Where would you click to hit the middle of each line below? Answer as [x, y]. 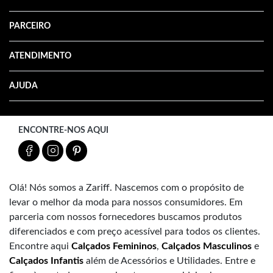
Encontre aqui [40, 246]
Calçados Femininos [114, 246]
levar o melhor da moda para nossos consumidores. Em [126, 202]
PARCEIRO [30, 26]
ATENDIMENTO [40, 56]
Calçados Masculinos [207, 246]
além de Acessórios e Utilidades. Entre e [169, 261]
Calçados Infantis [46, 261]
